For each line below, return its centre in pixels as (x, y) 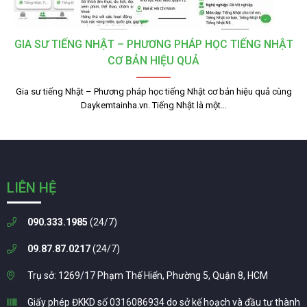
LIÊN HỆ (32, 188)
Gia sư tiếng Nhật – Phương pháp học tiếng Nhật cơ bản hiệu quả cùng (153, 92)
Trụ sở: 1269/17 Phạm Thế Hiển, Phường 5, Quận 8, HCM (148, 276)
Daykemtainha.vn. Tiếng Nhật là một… (153, 106)
